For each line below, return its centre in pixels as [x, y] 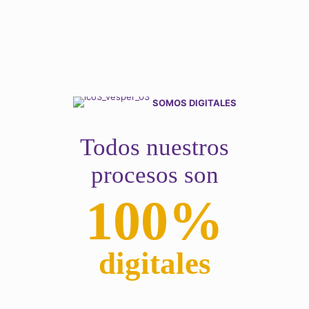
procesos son [154, 175]
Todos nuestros [154, 147]
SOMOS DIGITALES [194, 103]
